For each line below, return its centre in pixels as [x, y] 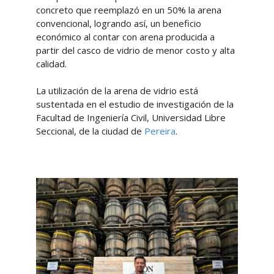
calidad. [52, 63]
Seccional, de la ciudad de [90, 131]
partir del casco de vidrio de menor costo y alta [135, 50]
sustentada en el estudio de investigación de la [135, 104]
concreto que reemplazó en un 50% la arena [128, 9]
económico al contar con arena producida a [125, 36]
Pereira [160, 131]
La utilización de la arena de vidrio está [117, 90]
